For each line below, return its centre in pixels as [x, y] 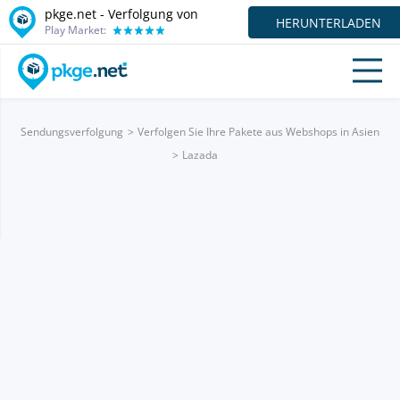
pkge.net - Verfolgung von [121, 13]
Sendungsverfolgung [72, 132]
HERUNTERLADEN [329, 22]
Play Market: [75, 29]
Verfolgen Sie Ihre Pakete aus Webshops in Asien [258, 132]
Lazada [200, 155]
